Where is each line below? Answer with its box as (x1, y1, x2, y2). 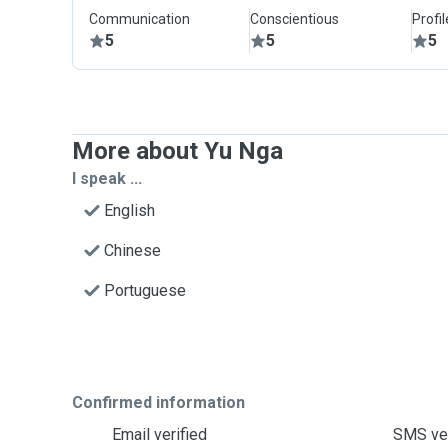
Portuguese (104, 281, 186, 300)
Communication (89, 11, 190, 27)
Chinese (104, 241, 161, 260)
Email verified (112, 425, 207, 444)
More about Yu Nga (72, 137, 283, 165)
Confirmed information (72, 393, 245, 412)
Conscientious (250, 11, 340, 27)
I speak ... (72, 169, 142, 188)
